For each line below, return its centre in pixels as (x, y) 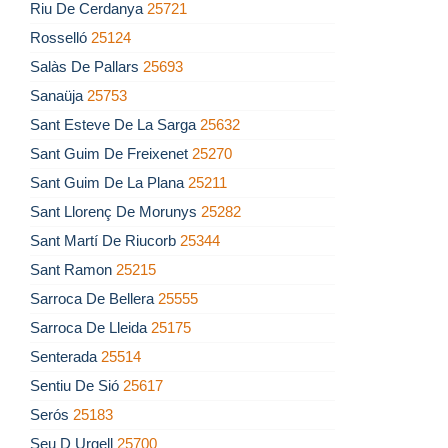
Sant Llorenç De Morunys (115, 212)
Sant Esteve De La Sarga (115, 125)
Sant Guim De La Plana (109, 183)
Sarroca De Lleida (90, 328)
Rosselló (60, 38)
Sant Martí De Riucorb (105, 241)
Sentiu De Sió (76, 386)
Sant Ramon (73, 270)
